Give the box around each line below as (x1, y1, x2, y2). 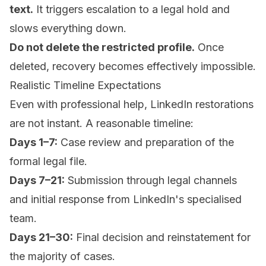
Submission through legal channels (65, 174, 237, 187)
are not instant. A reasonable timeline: (9, 117, 194, 130)
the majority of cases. (9, 250, 115, 263)
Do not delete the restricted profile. (9, 41, 195, 54)
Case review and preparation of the (58, 136, 234, 149)
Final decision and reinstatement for (73, 231, 251, 244)
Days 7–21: (9, 174, 65, 187)
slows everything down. (9, 22, 126, 35)
